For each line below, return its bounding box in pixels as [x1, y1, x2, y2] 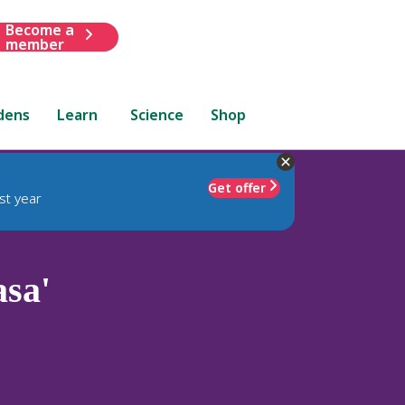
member [5, 33, 64, 54]
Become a [5, 19, 74, 40]
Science [130, 104, 184, 125]
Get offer [208, 178, 266, 196]
